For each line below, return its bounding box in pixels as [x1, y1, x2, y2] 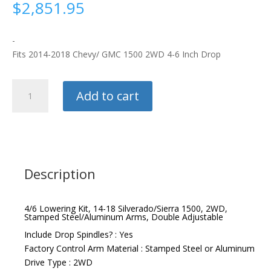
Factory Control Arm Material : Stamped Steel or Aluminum [24, 243, 255, 255]
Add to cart [76, 87, 140, 104]
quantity [11, 122, 43, 134]
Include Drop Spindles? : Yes [24, 229, 133, 241]
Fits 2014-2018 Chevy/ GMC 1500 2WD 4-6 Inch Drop [12, 48, 221, 60]
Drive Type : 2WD [24, 256, 93, 269]
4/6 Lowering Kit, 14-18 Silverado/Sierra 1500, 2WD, [24, 203, 227, 215]
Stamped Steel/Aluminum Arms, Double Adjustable [24, 211, 223, 223]
